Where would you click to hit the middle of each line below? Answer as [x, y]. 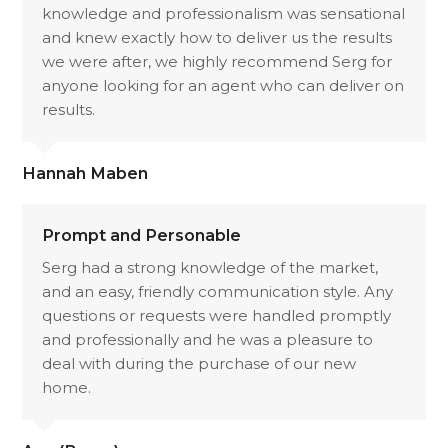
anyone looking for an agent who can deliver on [223, 85]
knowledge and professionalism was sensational [224, 13]
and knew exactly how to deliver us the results [217, 37]
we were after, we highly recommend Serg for [217, 61]
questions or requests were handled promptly [217, 315]
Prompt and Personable [142, 235]
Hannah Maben [85, 173]
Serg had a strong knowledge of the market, [210, 267]
